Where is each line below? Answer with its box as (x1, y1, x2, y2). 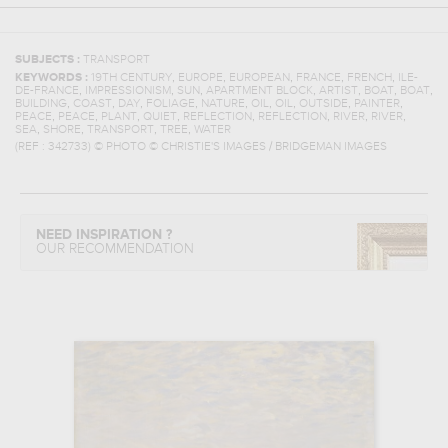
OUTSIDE (299, 98, 348, 110)
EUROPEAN (229, 72, 290, 84)
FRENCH (347, 72, 392, 84)
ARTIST (319, 85, 358, 97)
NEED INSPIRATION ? (36, 228, 172, 242)
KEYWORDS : (15, 72, 91, 84)
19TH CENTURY (91, 72, 172, 84)
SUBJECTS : (15, 54, 83, 66)
